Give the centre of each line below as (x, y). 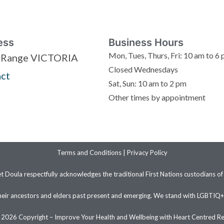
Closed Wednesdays (143, 69)
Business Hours (146, 43)
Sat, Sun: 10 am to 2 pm (148, 83)
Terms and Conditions (89, 153)
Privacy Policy (147, 153)
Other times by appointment (157, 97)
